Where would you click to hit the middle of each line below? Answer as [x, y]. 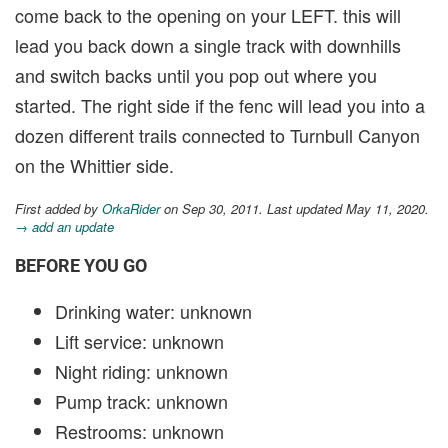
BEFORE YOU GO [81, 265]
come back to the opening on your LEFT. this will [208, 15]
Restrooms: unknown [139, 431]
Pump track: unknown [141, 401]
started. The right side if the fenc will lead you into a [220, 105]
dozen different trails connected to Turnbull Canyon [217, 135]
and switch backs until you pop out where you [196, 75]
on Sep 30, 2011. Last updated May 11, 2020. [294, 208]
